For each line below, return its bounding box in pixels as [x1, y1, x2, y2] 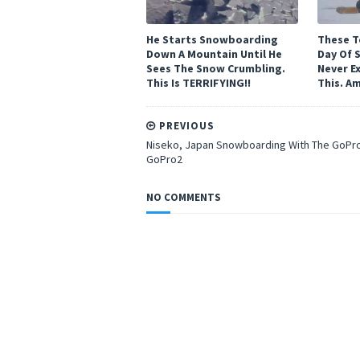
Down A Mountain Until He [146, 47, 282, 61]
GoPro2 [146, 152, 182, 166]
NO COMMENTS [146, 190, 221, 204]
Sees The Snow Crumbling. [146, 61, 285, 76]
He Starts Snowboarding [146, 32, 278, 47]
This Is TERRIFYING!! [146, 76, 251, 90]
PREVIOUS [156, 119, 215, 133]
